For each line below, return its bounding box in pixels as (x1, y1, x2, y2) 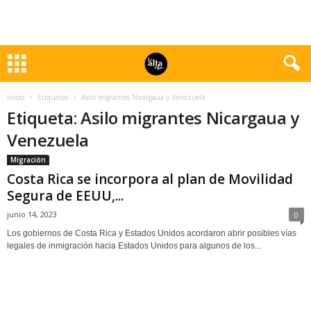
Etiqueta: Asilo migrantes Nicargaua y (7, 106, 299, 129)
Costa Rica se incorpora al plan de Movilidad (7, 170, 293, 188)
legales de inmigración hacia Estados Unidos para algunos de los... (7, 241, 261, 251)
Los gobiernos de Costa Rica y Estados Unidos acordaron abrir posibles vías (7, 228, 296, 238)
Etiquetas (37, 92, 68, 102)
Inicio (7, 92, 24, 102)
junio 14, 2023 (7, 209, 57, 219)
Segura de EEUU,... (7, 187, 124, 205)
